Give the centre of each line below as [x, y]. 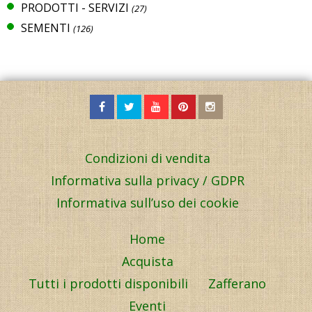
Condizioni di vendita [147, 158]
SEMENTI [46, 28]
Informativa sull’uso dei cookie [147, 202]
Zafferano [237, 283]
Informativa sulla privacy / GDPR [147, 180]
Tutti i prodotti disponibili [108, 283]
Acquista [147, 261]
